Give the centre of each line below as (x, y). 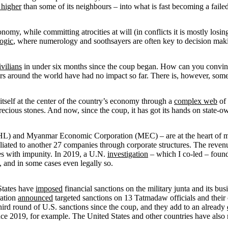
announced (35, 197)
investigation (128, 154)
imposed (49, 188)
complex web (196, 101)
